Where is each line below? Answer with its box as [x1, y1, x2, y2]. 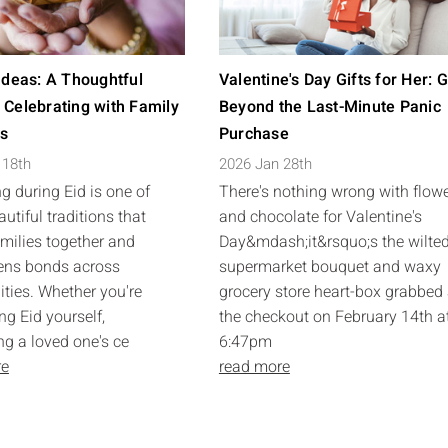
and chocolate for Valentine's [218, 205, 422, 229]
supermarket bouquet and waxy [218, 255, 441, 279]
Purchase [218, 122, 289, 146]
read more [218, 355, 290, 379]
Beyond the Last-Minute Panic [218, 95, 441, 119]
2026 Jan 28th [218, 153, 312, 175]
